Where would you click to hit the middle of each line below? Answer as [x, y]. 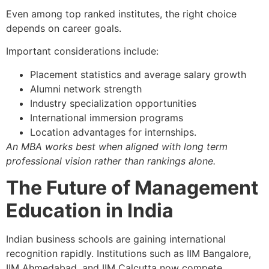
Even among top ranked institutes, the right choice [121, 14]
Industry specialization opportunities [113, 103]
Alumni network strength [86, 89]
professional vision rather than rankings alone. [111, 161]
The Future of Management [132, 188]
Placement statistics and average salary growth [138, 74]
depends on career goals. [64, 29]
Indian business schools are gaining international [116, 239]
